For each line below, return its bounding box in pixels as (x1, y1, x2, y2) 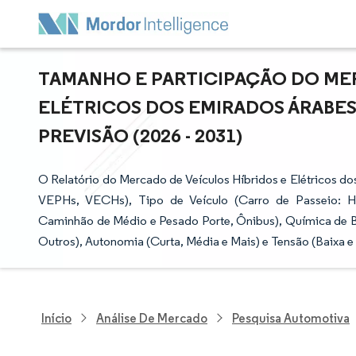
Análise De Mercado (96, 310, 207, 326)
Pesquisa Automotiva (232, 310, 350, 326)
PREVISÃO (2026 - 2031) (38, 123, 242, 147)
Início (41, 310, 72, 326)
